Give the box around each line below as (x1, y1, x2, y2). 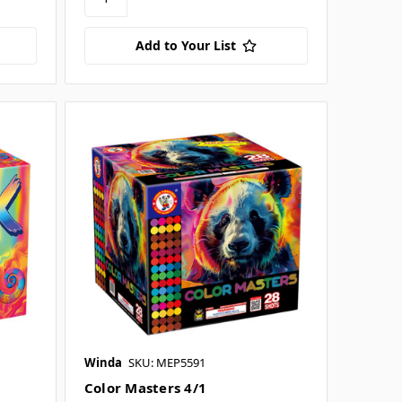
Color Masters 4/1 (83, 378, 207, 397)
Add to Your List (135, 36, 236, 54)
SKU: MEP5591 (127, 354, 205, 371)
